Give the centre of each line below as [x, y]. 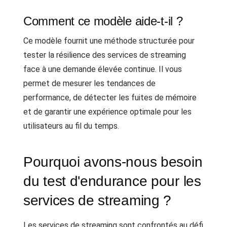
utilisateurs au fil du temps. [71, 126]
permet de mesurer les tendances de [89, 83]
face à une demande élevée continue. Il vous [103, 69]
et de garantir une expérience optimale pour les [107, 112]
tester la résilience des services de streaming [105, 55]
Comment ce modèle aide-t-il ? [103, 21]
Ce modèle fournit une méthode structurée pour [109, 41]
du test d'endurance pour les [112, 181]
